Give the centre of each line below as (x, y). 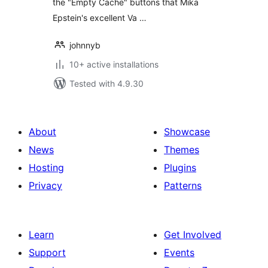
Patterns (183, 185)
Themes (182, 150)
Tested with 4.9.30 (106, 83)
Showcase (187, 132)
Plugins (180, 167)
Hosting (46, 167)
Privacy (45, 185)
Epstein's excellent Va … (100, 18)
